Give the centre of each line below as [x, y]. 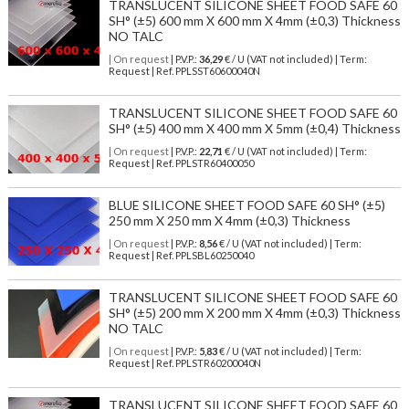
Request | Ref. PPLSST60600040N [184, 71]
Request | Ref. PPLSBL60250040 [181, 256]
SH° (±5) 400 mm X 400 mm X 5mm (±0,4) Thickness [254, 129]
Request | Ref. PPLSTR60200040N [184, 363]
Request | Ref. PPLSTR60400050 [181, 163]
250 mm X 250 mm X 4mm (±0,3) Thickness [229, 221]
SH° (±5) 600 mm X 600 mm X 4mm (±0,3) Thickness [254, 21]
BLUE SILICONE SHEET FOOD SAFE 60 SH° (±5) [246, 205]
